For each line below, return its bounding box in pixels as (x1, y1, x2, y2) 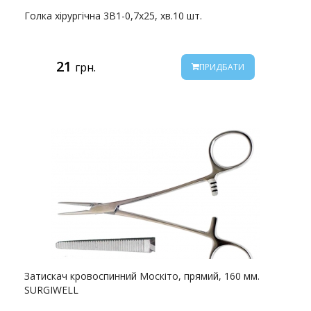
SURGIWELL (24, 283, 78, 296)
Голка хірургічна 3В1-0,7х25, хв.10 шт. (24, 8, 202, 22)
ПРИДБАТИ (199, 60, 244, 73)
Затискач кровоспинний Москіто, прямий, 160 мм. (24, 269, 260, 283)
